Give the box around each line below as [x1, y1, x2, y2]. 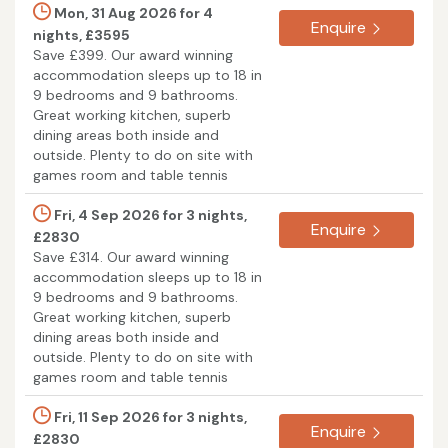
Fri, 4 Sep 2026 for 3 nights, [51, 205, 247, 224]
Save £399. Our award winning [33, 45, 233, 64]
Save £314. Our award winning [33, 247, 229, 266]
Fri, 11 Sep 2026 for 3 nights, [51, 407, 247, 426]
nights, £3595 [33, 25, 130, 44]
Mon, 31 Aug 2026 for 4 [51, 3, 213, 22]
